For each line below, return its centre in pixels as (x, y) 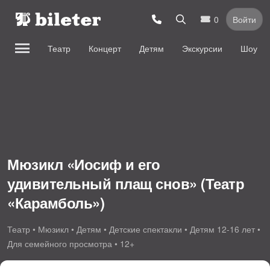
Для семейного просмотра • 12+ (71, 243)
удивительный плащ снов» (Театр (126, 183)
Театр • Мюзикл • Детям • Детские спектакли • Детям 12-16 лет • (134, 229)
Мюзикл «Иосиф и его (84, 164)
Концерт (105, 48)
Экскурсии (202, 48)
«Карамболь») (56, 202)
